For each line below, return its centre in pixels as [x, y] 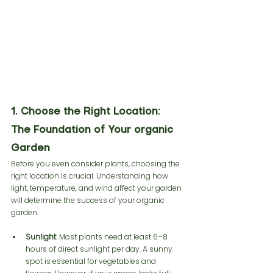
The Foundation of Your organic [94, 130]
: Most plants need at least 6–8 [113, 236]
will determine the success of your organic [89, 200]
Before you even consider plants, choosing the [96, 163]
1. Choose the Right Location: [87, 112]
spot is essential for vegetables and [92, 261]
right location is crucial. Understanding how [90, 175]
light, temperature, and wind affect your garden [97, 188]
